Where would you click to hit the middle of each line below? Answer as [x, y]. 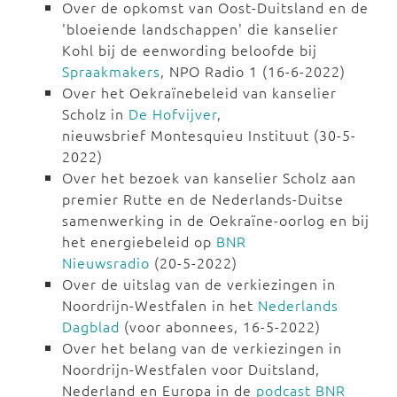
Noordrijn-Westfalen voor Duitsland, [191, 369]
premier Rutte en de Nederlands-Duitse [203, 199]
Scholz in [95, 114]
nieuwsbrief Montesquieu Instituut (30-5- [209, 135]
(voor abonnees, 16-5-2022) [220, 327]
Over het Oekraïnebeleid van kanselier [199, 93]
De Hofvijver [173, 114]
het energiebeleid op [139, 241]
